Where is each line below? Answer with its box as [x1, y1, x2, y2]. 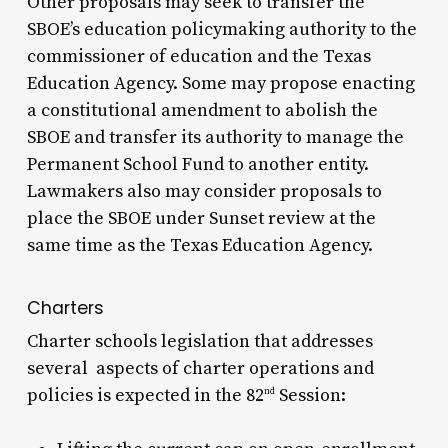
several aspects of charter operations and [26, 356, 374, 380]
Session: [274, 383, 346, 407]
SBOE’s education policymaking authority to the [26, 17, 417, 41]
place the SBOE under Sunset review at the [26, 206, 376, 230]
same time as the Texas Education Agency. [26, 233, 373, 257]
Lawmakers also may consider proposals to [26, 179, 382, 203]
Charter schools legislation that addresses [26, 329, 373, 353]
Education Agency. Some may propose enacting [26, 71, 415, 95]
